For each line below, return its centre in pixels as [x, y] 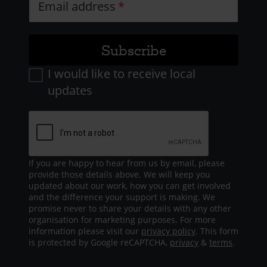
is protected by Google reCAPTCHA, [99, 243]
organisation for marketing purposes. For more [122, 220]
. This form [217, 231]
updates [70, 91]
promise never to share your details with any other [130, 209]
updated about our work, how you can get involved [130, 186]
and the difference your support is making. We [122, 197]
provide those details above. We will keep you [119, 175]
